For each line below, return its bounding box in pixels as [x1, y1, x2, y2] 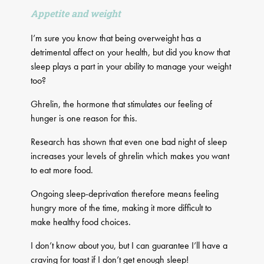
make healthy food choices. [31, 216, 131, 229]
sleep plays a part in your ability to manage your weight [31, 60, 232, 73]
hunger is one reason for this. [31, 112, 138, 125]
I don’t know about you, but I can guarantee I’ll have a [31, 239, 228, 252]
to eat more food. [31, 164, 94, 177]
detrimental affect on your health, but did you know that [31, 46, 230, 59]
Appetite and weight [31, 7, 121, 20]
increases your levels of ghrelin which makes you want [31, 150, 230, 163]
